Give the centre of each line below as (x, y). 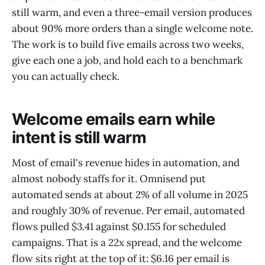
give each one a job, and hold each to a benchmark (127, 60)
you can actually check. (66, 76)
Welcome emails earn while (114, 119)
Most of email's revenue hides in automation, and (126, 162)
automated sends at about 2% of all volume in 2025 (130, 194)
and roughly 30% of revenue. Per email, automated (128, 210)
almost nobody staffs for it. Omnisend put (109, 178)
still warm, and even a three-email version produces (132, 12)
